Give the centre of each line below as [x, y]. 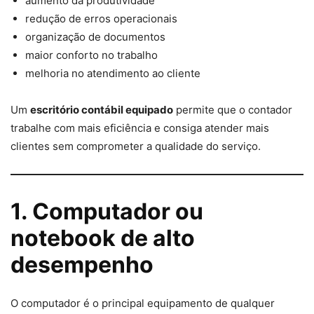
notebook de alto [103, 238]
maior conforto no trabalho [91, 55]
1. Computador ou [107, 211]
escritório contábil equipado [102, 109]
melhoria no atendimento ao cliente [113, 73]
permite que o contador [233, 109]
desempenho [82, 264]
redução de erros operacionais [101, 18]
